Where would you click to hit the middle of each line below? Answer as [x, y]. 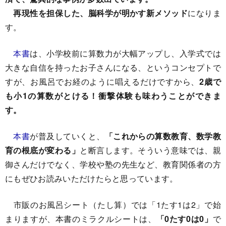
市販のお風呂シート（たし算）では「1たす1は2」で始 [113, 205]
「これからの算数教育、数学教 [163, 136]
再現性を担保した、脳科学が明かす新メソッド [101, 13]
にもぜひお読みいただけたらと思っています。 [92, 178]
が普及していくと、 [67, 136]
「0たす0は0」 [184, 219]
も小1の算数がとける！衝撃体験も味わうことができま [113, 96]
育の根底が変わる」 [43, 150]
